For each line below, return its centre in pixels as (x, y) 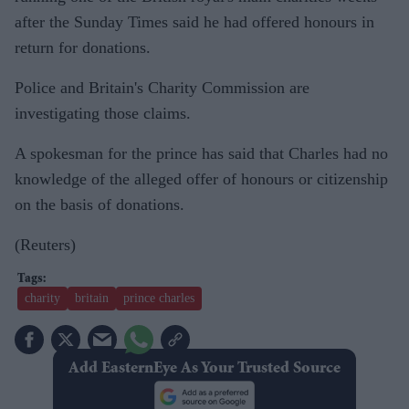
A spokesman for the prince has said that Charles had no (201, 153)
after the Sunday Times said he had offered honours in (194, 21)
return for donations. (83, 47)
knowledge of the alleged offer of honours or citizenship (201, 178)
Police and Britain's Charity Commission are (162, 87)
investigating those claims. (103, 113)
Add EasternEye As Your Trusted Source (204, 368)
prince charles (159, 298)
